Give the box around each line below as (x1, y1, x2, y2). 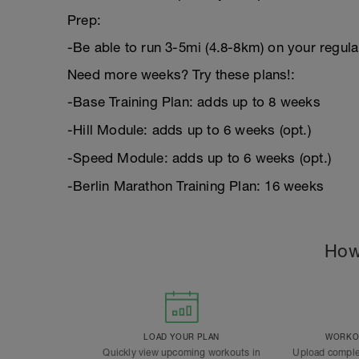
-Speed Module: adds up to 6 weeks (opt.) (67, 150, 331, 166)
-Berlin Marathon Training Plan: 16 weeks (67, 178, 324, 194)
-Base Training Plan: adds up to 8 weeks (67, 94, 321, 110)
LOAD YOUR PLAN (143, 332, 220, 341)
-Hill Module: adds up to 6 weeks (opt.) (67, 122, 311, 138)
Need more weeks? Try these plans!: (67, 67, 295, 83)
